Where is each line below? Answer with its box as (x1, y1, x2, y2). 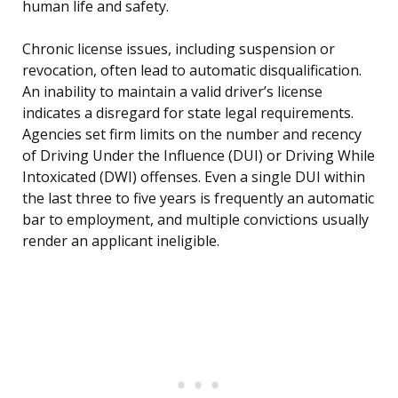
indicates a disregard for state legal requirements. (22, 103, 354, 123)
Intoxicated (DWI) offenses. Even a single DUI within (22, 167, 365, 187)
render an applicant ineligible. (22, 231, 219, 251)
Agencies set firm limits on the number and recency (22, 124, 362, 145)
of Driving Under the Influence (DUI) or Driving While (22, 146, 375, 166)
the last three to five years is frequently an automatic (22, 188, 374, 209)
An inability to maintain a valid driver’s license (22, 82, 322, 102)
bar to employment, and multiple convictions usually (22, 210, 369, 230)
